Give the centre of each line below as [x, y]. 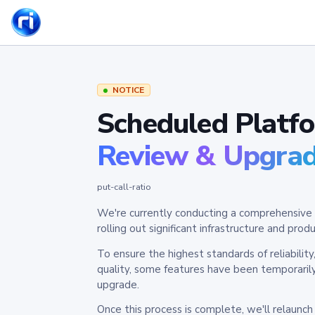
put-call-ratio [124, 187]
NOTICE [128, 90]
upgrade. [118, 284]
